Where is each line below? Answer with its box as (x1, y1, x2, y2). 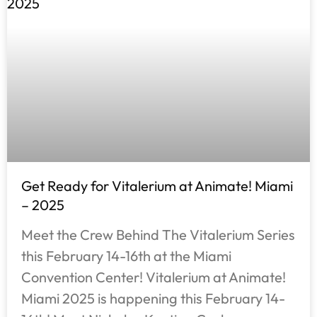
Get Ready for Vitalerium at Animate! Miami (21, 177, 293, 195)
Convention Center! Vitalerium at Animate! (21, 268, 286, 287)
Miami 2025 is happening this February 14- (21, 289, 285, 308)
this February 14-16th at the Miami (21, 247, 231, 265)
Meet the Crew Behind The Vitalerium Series (21, 226, 295, 244)
